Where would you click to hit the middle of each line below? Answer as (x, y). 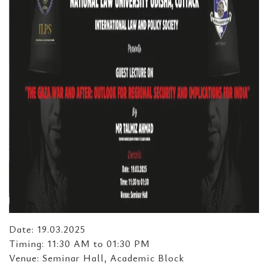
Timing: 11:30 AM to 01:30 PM (80, 243)
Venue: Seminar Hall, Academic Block (97, 258)
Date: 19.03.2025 (47, 229)
